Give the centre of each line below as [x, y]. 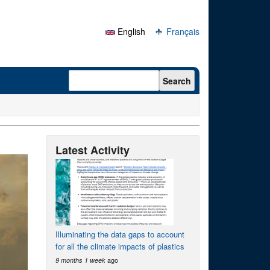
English [130, 31]
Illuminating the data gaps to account [120, 234]
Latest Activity [93, 150]
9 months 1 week [80, 260]
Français [182, 31]
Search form [100, 75]
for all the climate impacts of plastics [120, 246]
